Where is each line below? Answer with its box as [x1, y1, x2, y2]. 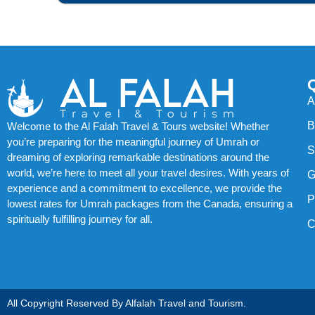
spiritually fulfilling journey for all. [7, 212, 153, 225]
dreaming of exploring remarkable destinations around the [7, 150, 269, 163]
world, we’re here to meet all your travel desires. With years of [7, 166, 289, 179]
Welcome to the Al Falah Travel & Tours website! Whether [7, 120, 269, 132]
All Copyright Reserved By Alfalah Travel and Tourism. [7, 297, 246, 309]
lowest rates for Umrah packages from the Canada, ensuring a [7, 197, 292, 210]
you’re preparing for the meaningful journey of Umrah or [7, 135, 259, 148]
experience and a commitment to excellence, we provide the [7, 181, 282, 194]
